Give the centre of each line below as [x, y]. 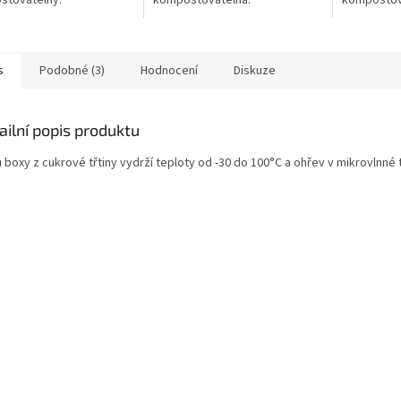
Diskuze [255, 71]
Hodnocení [169, 71]
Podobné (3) [72, 71]
